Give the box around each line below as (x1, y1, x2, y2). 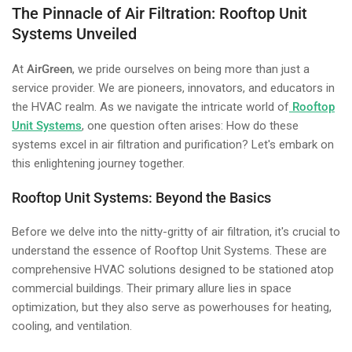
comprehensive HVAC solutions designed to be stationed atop (12, 262, 334, 277)
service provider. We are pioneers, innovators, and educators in (12, 81, 335, 95)
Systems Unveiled (12, 24, 137, 43)
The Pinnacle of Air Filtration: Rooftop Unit (12, 4, 307, 23)
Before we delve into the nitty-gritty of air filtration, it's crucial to (12, 225, 340, 239)
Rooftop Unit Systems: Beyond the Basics (12, 189, 271, 206)
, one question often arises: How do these (82, 119, 299, 133)
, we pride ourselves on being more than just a (72, 62, 310, 76)
